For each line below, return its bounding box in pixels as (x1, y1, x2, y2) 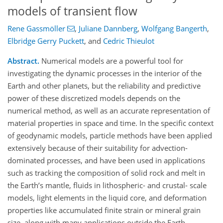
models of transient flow (7, 3, 137, 19)
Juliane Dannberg (78, 23, 137, 34)
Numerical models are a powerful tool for (39, 56, 183, 66)
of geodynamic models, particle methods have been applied (7, 130, 212, 141)
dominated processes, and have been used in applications (7, 155, 205, 166)
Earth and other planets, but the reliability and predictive (7, 81, 201, 91)
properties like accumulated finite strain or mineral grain (7, 205, 201, 216)
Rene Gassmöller (7, 23, 65, 34)
